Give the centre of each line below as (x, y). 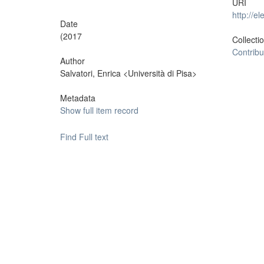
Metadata (78, 98)
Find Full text (84, 137)
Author (72, 61)
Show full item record (99, 110)
